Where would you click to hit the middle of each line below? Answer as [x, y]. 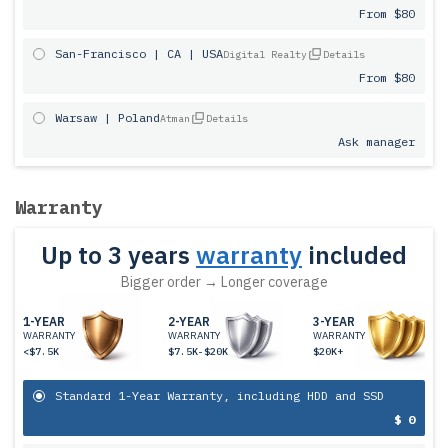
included [354, 255]
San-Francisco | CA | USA [139, 53]
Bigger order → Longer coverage [224, 282]
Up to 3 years [115, 255]
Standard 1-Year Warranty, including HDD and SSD [219, 395]
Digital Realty [265, 54]
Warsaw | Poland [107, 117]
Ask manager [376, 141]
